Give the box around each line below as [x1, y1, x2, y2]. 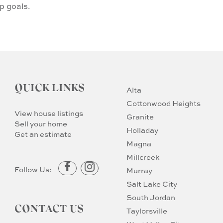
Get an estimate [14, 130, 72, 138]
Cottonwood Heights [126, 100, 201, 108]
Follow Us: [14, 166, 54, 174]
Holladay [126, 126, 158, 134]
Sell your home [14, 120, 68, 128]
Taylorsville [126, 207, 167, 215]
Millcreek [126, 153, 159, 161]
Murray [126, 167, 152, 175]
